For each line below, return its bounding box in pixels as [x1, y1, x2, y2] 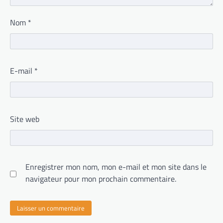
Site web [10, 113, 39, 125]
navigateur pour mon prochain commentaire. [25, 173, 176, 185]
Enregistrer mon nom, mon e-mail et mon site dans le [25, 161, 207, 173]
